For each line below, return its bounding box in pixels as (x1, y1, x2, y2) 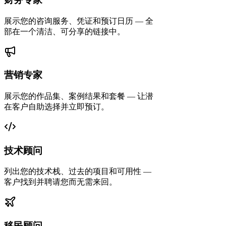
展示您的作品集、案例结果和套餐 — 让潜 (4, 91, 153, 100)
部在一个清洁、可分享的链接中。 (4, 27, 125, 36)
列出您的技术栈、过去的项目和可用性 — (4, 167, 151, 176)
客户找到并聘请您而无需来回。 (4, 178, 117, 187)
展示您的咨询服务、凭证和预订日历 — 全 (4, 16, 153, 25)
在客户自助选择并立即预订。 (4, 102, 109, 111)
